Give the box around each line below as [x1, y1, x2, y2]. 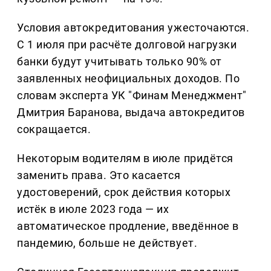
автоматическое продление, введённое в [17, 220, 239, 233]
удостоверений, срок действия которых [17, 186, 231, 199]
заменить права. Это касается [17, 169, 181, 182]
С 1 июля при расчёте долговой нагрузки [17, 38, 237, 51]
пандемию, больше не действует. [17, 237, 198, 250]
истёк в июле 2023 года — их [17, 203, 169, 216]
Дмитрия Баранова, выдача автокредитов [17, 106, 245, 119]
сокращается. [17, 123, 91, 136]
